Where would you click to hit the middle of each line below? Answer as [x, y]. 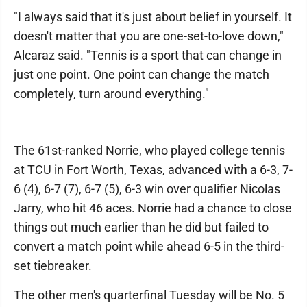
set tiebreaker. [53, 266]
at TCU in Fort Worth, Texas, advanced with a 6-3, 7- [153, 170]
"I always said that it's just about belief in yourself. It [153, 17]
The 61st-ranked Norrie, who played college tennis [149, 150]
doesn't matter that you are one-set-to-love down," [149, 36]
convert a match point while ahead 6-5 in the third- [149, 246]
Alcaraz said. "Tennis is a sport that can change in [148, 55]
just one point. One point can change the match [142, 74]
